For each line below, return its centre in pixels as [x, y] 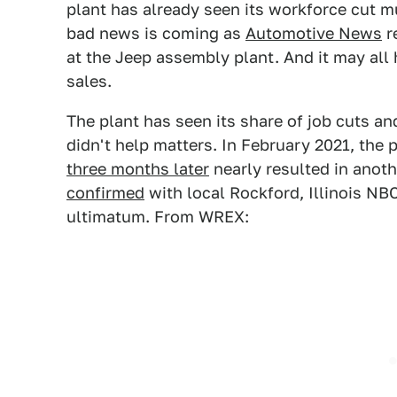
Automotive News [314, 33]
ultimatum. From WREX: [158, 217]
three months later [138, 169]
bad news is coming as [156, 33]
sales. [89, 81]
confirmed [105, 193]
